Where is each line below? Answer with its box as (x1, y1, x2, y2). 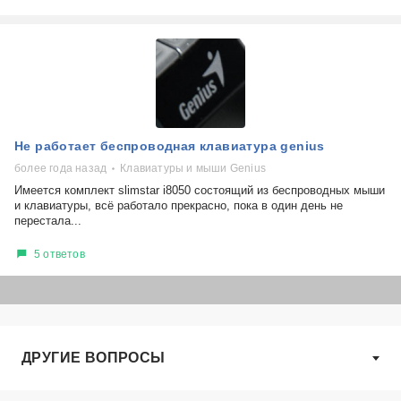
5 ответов (34, 247, 85, 260)
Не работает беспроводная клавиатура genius (14, 139, 325, 153)
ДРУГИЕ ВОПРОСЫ (21, 350, 166, 365)
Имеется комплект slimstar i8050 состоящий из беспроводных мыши (14, 183, 385, 197)
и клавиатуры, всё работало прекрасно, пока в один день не (14, 199, 343, 212)
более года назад (14, 162, 107, 175)
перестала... (14, 214, 81, 227)
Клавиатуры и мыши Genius (120, 162, 267, 175)
